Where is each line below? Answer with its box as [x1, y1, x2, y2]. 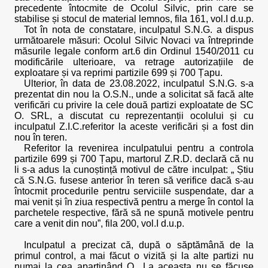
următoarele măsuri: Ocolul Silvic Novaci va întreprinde [14, 35, 254, 45]
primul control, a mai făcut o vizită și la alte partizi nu [14, 251, 254, 261]
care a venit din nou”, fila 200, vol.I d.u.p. [14, 218, 184, 229]
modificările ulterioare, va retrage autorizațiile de [14, 57, 254, 67]
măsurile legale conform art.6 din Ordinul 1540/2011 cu [14, 46, 254, 56]
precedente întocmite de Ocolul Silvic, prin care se [14, 3, 254, 13]
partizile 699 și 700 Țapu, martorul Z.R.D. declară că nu [14, 154, 254, 164]
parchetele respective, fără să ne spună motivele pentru [14, 208, 254, 218]
